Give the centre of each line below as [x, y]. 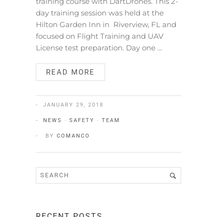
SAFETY [82, 120]
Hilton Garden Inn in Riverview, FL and [106, 24]
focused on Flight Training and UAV [100, 36]
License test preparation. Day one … [99, 47]
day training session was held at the [100, 13]
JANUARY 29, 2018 [73, 105]
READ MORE [70, 72]
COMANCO [73, 136]
